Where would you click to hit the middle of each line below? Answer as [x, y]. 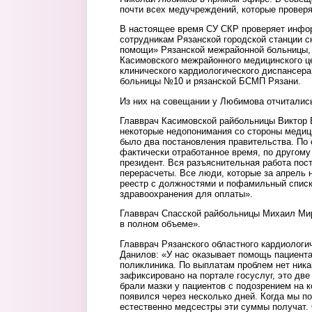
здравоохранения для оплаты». [186, 194]
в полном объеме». [160, 224]
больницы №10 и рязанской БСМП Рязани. [210, 81]
